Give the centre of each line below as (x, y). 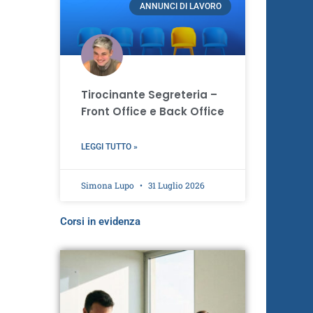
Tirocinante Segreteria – (149, 95)
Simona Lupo (108, 185)
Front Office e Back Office (152, 112)
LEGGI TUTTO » (109, 147)
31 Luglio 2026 (175, 185)
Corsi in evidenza (100, 222)
